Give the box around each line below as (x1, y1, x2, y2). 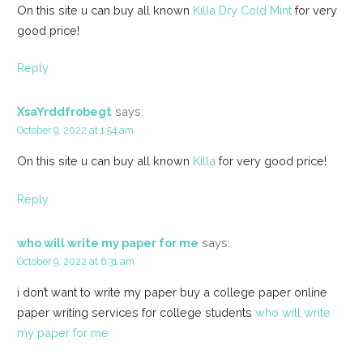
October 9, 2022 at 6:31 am (16, 254, 135, 267)
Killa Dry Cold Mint (192, 2, 292, 17)
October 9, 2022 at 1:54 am (16, 123, 134, 136)
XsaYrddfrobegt (16, 104, 112, 118)
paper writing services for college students (16, 305, 255, 320)
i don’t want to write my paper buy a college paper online (16, 285, 327, 300)
